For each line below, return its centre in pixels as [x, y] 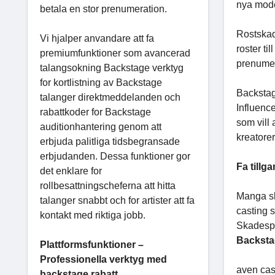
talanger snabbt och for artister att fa [117, 200]
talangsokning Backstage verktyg [112, 68]
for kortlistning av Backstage [101, 82]
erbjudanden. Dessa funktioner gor [115, 156]
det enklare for [71, 171]
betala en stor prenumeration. [103, 9]
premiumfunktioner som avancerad [115, 53]
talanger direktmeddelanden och [110, 97]
